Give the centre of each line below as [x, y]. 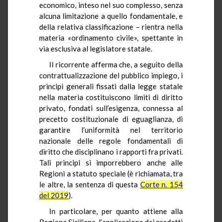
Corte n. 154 [161, 184]
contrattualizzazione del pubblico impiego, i [111, 75]
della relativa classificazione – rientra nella [111, 27]
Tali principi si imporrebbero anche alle [111, 162]
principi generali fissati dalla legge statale [111, 86]
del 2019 [54, 195]
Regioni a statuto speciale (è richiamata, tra [111, 173]
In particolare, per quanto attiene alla [116, 211]
